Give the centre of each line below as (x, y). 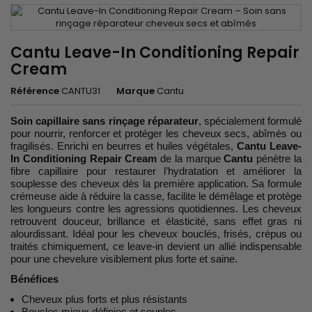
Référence (35, 91)
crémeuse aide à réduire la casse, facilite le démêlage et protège (156, 196)
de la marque (190, 159)
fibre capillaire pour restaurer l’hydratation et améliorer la (156, 171)
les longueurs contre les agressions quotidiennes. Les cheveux (156, 209)
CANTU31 (81, 91)
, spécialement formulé (250, 121)
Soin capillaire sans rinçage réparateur (104, 121)
